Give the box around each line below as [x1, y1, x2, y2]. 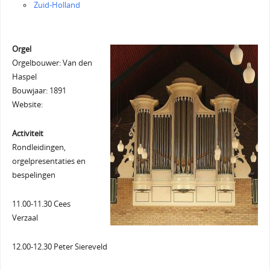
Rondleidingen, [11, 142, 66, 152]
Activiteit [11, 128, 43, 139]
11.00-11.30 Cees [11, 198, 71, 209]
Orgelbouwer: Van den [11, 57, 92, 68]
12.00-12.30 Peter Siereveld [11, 241, 107, 252]
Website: [11, 99, 43, 110]
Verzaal [11, 212, 38, 223]
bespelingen [11, 169, 55, 180]
